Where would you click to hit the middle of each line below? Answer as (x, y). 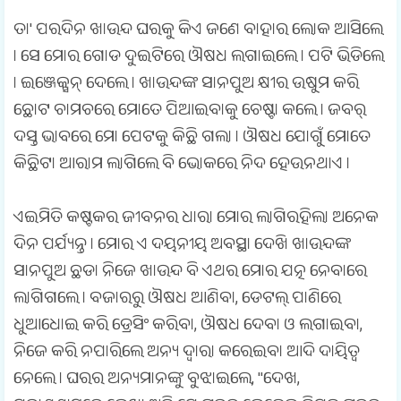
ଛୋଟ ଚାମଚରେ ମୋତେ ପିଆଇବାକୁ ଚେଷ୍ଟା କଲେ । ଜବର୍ (190, 113)
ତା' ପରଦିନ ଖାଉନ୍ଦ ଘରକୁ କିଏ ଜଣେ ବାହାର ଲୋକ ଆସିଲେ (198, 32)
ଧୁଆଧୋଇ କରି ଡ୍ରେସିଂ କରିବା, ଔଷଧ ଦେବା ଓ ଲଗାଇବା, (188, 328)
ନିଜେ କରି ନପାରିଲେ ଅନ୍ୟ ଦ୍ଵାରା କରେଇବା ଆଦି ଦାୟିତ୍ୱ (187, 354)
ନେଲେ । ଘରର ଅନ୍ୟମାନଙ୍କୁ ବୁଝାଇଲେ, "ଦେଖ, (157, 381)
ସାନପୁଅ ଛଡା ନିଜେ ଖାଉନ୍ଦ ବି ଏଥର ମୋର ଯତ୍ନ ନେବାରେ (190, 274)
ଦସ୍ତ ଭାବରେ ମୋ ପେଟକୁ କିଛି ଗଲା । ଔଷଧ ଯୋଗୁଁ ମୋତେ (192, 140)
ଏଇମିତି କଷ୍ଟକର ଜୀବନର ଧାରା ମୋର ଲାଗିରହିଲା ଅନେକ (196, 220)
